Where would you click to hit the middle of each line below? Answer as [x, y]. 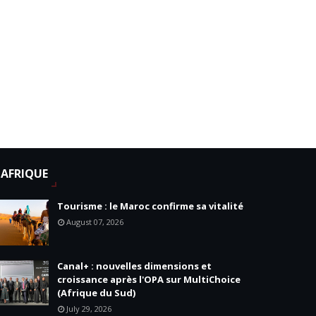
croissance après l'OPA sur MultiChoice [149, 279]
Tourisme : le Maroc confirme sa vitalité [151, 206]
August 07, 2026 [95, 222]
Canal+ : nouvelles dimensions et [135, 266]
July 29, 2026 [89, 309]
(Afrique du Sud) [97, 293]
